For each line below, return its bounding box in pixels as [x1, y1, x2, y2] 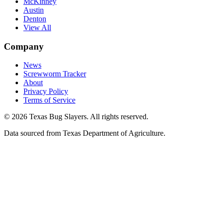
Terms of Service [23, 96, 75, 105]
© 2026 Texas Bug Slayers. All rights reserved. [4, 112, 148, 121]
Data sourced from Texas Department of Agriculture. [4, 129, 165, 138]
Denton [23, 14, 46, 23]
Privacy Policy [23, 87, 68, 96]
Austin [23, 5, 44, 14]
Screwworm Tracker [23, 70, 86, 78]
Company [4, 41, 44, 52]
